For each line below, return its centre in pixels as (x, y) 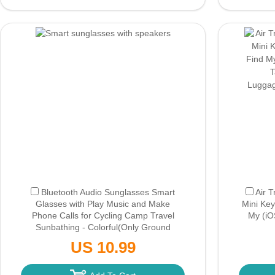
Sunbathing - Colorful (76, 227)
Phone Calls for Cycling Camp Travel (103, 215)
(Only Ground (144, 227)
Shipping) (103, 239)
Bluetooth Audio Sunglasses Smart (108, 192)
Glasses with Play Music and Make (103, 204)
